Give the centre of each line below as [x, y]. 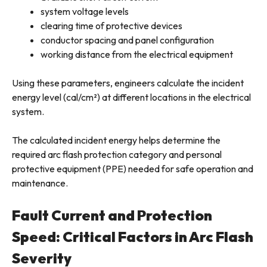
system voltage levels [85, 12]
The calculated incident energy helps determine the [116, 140]
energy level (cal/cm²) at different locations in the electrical [131, 97]
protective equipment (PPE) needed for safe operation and [133, 169]
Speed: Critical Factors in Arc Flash [133, 237]
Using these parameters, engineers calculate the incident [128, 83]
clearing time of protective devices [111, 26]
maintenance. [40, 183]
